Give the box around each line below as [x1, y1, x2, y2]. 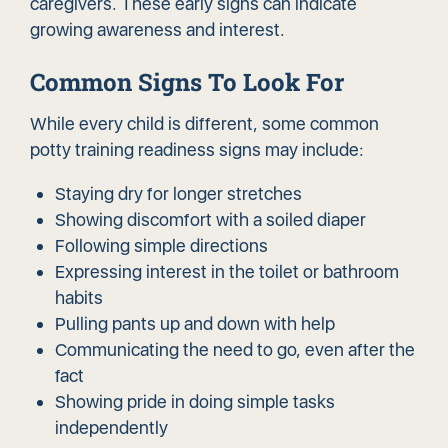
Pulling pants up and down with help [55, 313, 335, 335]
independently [55, 417, 168, 439]
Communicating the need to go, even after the [55, 339, 415, 361]
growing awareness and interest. [30, 19, 285, 41]
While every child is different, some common [30, 113, 379, 135]
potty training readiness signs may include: [30, 139, 364, 161]
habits [55, 287, 103, 309]
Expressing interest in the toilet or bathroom [55, 261, 399, 283]
